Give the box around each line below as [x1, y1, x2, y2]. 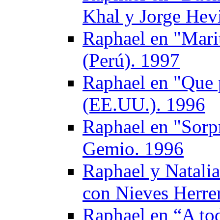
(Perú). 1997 [82, 50, 180, 71]
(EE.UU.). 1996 [82, 94, 205, 115]
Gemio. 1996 [82, 138, 184, 159]
